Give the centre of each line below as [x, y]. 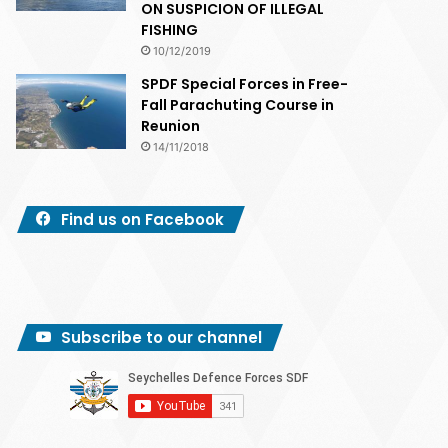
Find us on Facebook [143, 219]
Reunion [171, 126]
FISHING [170, 30]
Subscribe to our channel [162, 337]
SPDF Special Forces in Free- [245, 84]
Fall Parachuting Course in [238, 105]
